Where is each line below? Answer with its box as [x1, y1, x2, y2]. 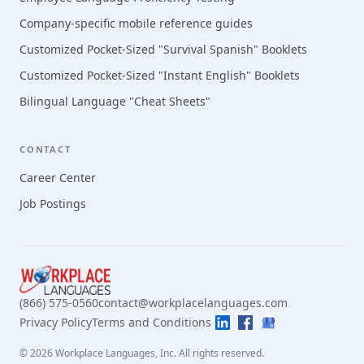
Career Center [19, 170, 96, 185]
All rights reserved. [179, 346, 264, 360]
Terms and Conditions [92, 314, 211, 330]
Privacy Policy [19, 314, 92, 330]
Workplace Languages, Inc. [55, 346, 176, 360]
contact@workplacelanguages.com [98, 295, 288, 310]
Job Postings [19, 196, 86, 211]
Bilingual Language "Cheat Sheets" [19, 93, 210, 109]
